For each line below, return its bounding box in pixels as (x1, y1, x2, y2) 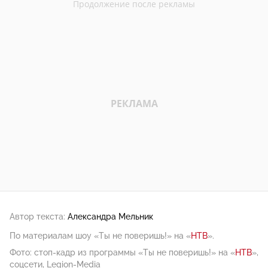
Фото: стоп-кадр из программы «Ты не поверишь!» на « (10, 247, 235, 257)
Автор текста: (10, 211, 65, 221)
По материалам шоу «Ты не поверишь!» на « (10, 230, 191, 240)
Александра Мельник (68, 211, 153, 221)
